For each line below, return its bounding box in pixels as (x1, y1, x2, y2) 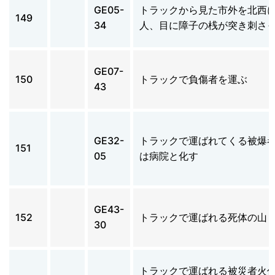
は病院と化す (139, 149, 198, 162)
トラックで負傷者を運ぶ (139, 72, 247, 85)
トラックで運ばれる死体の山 (139, 211, 267, 223)
